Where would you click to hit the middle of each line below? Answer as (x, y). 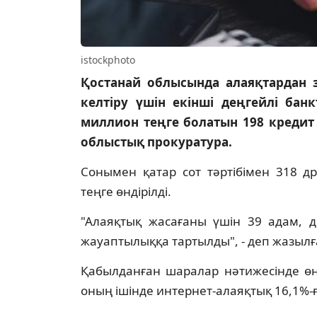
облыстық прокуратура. (156, 142)
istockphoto (108, 60)
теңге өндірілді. (126, 192)
